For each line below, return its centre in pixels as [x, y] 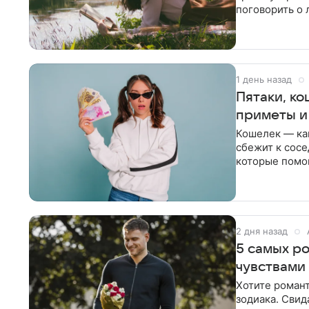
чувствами [271, 267]
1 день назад [264, 79]
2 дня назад [262, 231]
